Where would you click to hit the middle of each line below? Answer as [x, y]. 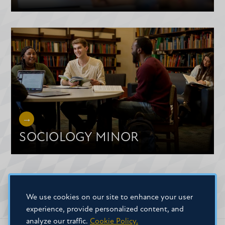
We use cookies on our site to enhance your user [109, 197]
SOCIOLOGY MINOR [79, 138]
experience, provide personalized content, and [105, 209]
